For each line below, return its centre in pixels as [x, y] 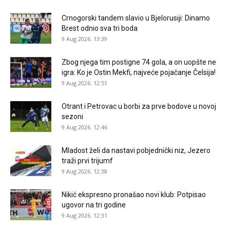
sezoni [72, 116]
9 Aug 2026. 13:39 [84, 39]
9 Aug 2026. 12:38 [84, 171]
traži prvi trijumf [87, 160]
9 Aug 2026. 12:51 [84, 83]
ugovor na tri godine [94, 205]
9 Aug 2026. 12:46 [84, 127]
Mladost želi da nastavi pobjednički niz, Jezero [136, 150]
